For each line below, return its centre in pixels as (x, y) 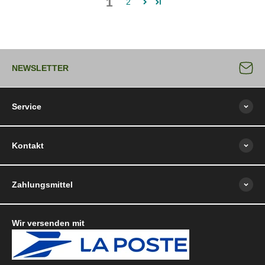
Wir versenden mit (48, 223)
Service (27, 106)
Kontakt (28, 145)
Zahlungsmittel (42, 184)
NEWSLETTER (40, 68)
